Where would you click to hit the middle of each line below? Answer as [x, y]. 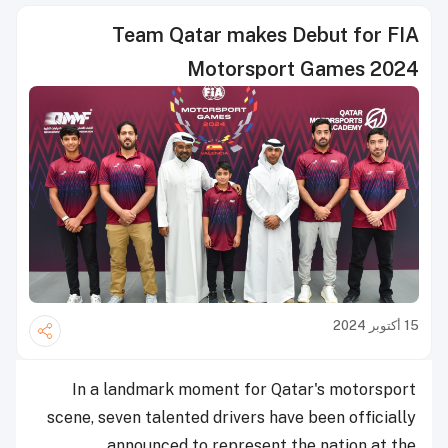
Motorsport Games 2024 [303, 69]
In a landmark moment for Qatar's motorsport [244, 389]
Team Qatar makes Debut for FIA [265, 35]
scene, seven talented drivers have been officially [231, 417]
